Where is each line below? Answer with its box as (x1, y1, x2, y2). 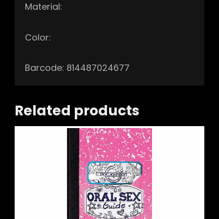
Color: (25, 31, 51, 44)
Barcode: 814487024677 (25, 62, 130, 74)
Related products (15, 101, 139, 121)
